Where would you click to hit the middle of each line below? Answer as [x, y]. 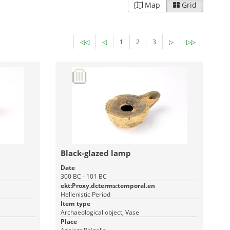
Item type [76, 204]
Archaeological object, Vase [100, 212]
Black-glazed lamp [96, 153]
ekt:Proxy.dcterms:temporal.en [108, 186]
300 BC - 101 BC [84, 176]
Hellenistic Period [86, 194]
